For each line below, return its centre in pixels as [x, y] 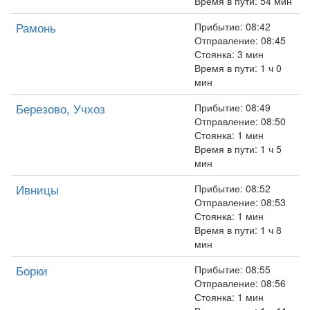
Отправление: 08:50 [240, 121]
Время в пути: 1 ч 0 [238, 68]
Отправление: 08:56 [240, 283]
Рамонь [36, 27]
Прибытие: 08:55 [232, 269]
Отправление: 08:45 [240, 40]
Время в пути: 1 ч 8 [238, 230]
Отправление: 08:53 [240, 202]
